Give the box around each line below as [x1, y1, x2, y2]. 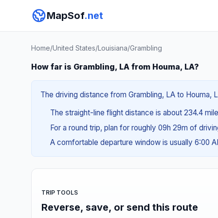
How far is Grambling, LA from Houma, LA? [31, 62, 199, 72]
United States [53, 44, 95, 52]
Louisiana [98, 44, 127, 52]
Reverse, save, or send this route [41, 201, 198, 213]
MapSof [47, 10, 84, 21]
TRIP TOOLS [41, 188, 78, 196]
